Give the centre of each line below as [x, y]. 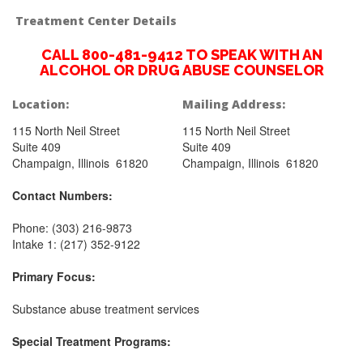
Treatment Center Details [96, 21]
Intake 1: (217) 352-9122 [76, 244]
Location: [41, 104]
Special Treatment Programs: [92, 341]
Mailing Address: [234, 104]
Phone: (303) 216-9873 [72, 228]
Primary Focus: [54, 276]
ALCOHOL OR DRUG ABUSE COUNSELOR [181, 70]
